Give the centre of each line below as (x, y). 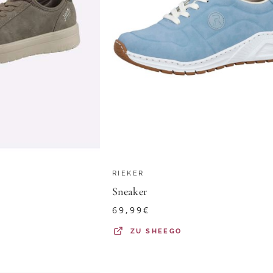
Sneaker (130, 191)
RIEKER (128, 173)
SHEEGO (164, 231)
